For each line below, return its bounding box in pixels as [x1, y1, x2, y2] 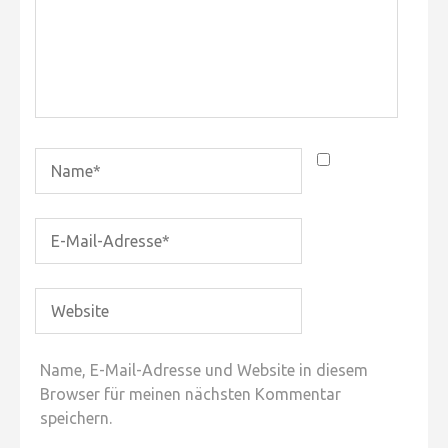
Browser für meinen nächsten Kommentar [40, 385, 341, 404]
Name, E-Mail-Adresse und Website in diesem [40, 361, 368, 380]
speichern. [40, 409, 112, 428]
